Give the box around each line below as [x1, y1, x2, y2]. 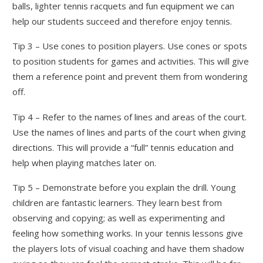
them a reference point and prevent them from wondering [12, 70, 248, 83]
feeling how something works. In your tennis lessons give [12, 227, 244, 240]
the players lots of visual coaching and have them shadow [12, 242, 245, 255]
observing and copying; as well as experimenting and [12, 212, 225, 224]
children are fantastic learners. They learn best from [12, 197, 222, 209]
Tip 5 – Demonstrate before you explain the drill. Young [12, 181, 237, 194]
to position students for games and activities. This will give [12, 55, 249, 68]
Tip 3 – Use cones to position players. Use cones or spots [12, 40, 248, 52]
